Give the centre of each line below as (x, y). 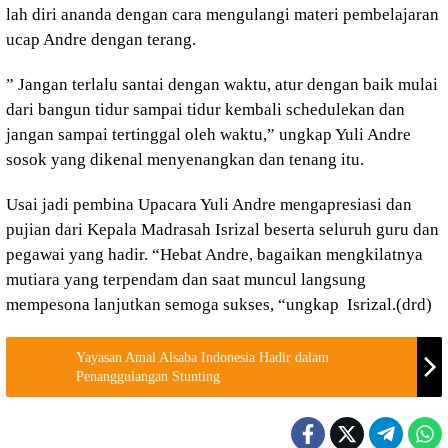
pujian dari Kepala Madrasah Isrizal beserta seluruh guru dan (222, 229)
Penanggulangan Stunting (148, 376)
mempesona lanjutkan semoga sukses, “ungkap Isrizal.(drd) (219, 304)
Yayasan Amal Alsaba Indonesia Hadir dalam (202, 357)
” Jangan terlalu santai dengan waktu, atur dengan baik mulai (222, 84)
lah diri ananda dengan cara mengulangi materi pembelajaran (222, 14)
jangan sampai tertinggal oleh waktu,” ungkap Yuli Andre (208, 134)
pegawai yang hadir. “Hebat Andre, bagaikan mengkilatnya (214, 254)
